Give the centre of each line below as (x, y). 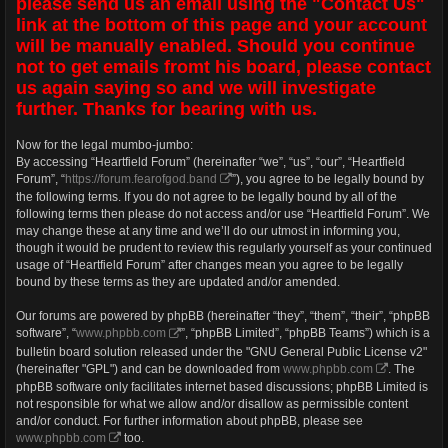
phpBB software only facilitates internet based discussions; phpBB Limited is (222, 387)
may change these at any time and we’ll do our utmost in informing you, (208, 231)
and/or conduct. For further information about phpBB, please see (189, 421)
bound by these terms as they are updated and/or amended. (178, 282)
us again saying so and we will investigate (196, 88)
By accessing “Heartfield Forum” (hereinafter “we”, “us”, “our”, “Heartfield (210, 162)
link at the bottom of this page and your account (221, 25)
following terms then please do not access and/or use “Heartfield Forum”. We (223, 214)
